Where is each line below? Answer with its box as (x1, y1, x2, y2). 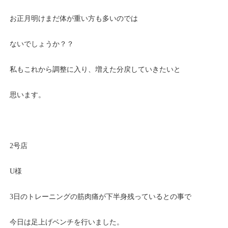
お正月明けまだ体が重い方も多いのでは (10, 15, 138, 22)
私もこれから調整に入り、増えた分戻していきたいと (10, 66, 181, 73)
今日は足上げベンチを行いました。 (10, 218, 124, 226)
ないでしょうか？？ (10, 40, 74, 48)
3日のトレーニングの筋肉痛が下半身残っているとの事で (10, 193, 192, 201)
